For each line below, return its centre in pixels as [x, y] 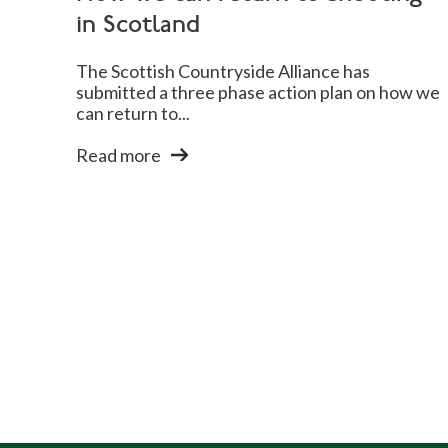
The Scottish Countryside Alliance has [223, 71]
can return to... [133, 113]
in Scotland [138, 26]
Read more [118, 155]
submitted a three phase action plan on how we [258, 92]
